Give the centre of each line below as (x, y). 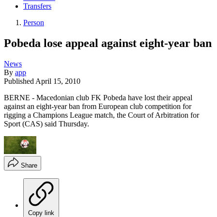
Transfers (37, 6)
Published (20, 81)
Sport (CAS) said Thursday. (46, 124)
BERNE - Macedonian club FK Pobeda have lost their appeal (98, 97)
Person (34, 23)
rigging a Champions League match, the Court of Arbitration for (101, 115)
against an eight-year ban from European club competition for (98, 106)
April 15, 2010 (58, 81)
